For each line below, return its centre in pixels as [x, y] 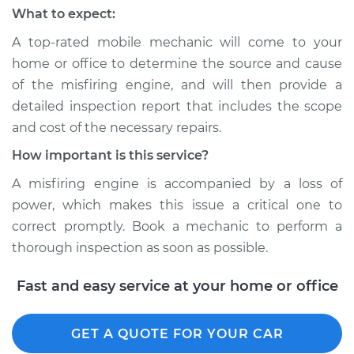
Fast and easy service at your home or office [177, 286]
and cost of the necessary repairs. [117, 128]
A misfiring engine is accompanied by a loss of [177, 184]
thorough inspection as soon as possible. [140, 248]
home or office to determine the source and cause [177, 64]
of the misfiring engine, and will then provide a [177, 85]
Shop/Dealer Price [98, 28]
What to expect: [64, 14]
